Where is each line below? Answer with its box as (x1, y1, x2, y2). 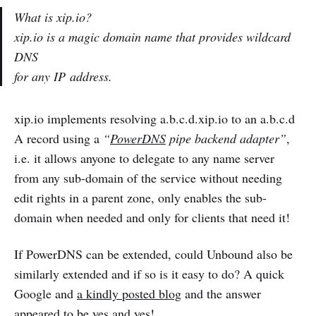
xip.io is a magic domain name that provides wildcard (14, 28, 291, 46)
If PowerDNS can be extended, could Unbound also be (14, 245, 293, 263)
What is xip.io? (14, 8, 92, 26)
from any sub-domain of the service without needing (14, 169, 282, 187)
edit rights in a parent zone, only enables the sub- (14, 189, 267, 207)
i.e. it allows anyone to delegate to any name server (14, 150, 274, 167)
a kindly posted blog (77, 285, 181, 303)
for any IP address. (14, 68, 112, 85)
